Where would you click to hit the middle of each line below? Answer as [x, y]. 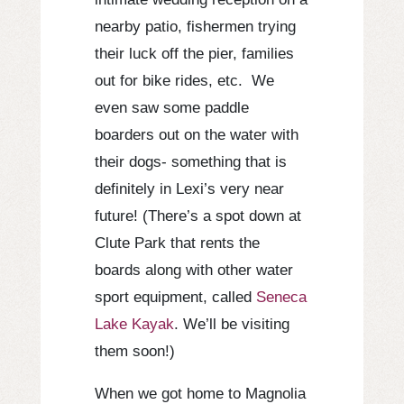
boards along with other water [193, 270]
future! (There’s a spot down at [197, 216]
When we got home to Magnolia [200, 394]
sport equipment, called [175, 297]
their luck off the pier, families [194, 54]
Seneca [281, 297]
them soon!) [134, 351]
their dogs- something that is [190, 162]
